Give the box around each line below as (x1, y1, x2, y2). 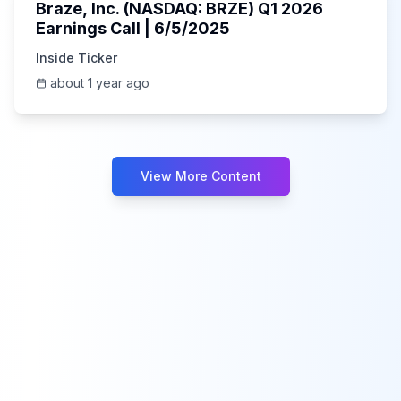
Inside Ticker (36, 50, 117, 65)
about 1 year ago (50, 75, 149, 90)
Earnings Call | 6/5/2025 (36, 19, 230, 38)
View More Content (140, 168, 261, 183)
